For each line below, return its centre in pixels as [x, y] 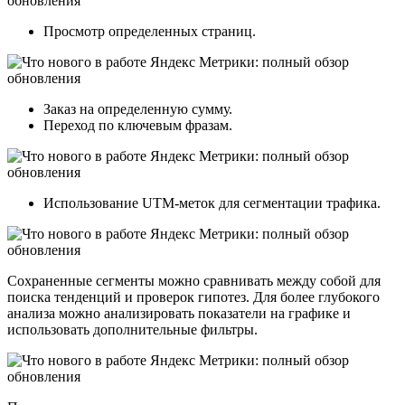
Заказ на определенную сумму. [138, 108]
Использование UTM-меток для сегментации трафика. [212, 202]
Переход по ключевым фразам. [138, 125]
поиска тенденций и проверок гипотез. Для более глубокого [193, 297]
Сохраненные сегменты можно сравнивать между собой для [194, 280]
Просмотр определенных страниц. [150, 31]
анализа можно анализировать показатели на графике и [179, 313]
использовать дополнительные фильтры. [132, 329]
